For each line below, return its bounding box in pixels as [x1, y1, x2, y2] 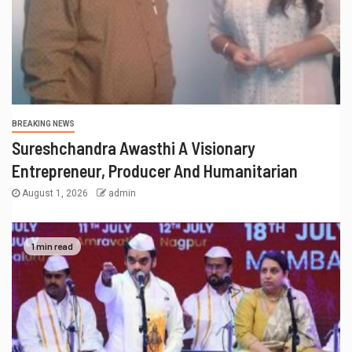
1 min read [31, 240, 73, 252]
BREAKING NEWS [12, 119, 75, 128]
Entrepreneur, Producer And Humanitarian [12, 159, 298, 181]
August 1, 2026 [20, 187, 90, 199]
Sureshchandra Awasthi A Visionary [12, 137, 255, 158]
